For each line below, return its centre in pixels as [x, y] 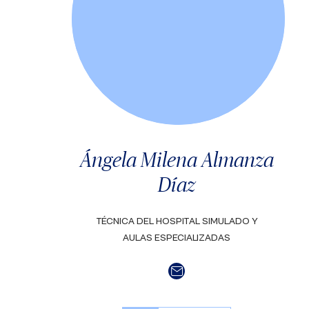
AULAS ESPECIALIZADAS [177, 238]
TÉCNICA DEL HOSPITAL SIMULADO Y [177, 221]
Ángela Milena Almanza [177, 159]
